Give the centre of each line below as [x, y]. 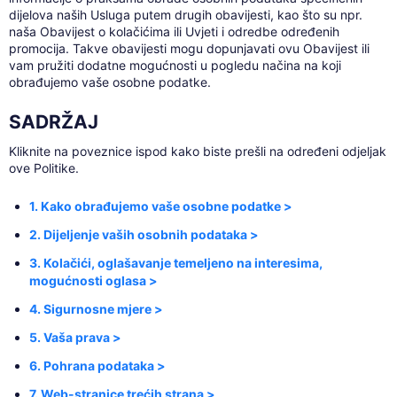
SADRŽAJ [53, 122]
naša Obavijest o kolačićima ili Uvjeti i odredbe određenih [174, 32]
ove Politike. [43, 168]
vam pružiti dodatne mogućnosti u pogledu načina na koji [175, 66]
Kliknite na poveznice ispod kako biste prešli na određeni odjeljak [197, 152]
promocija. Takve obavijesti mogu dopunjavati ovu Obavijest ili [189, 49]
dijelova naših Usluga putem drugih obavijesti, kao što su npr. [185, 15]
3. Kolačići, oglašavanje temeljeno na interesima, [176, 263]
